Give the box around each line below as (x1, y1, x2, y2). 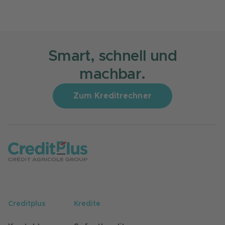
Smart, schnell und (48, 49, 177, 64)
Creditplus (8, 200, 45, 208)
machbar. (79, 67, 146, 82)
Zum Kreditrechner (73, 92, 152, 100)
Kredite (74, 200, 101, 208)
